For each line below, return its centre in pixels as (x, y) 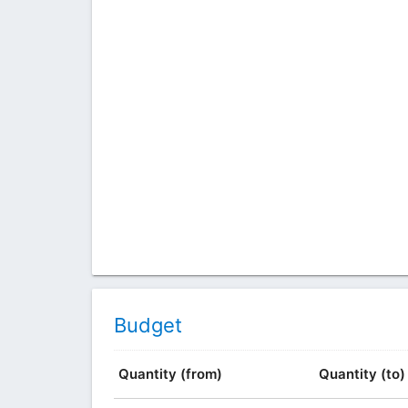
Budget (148, 325)
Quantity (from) (170, 373)
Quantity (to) (362, 373)
